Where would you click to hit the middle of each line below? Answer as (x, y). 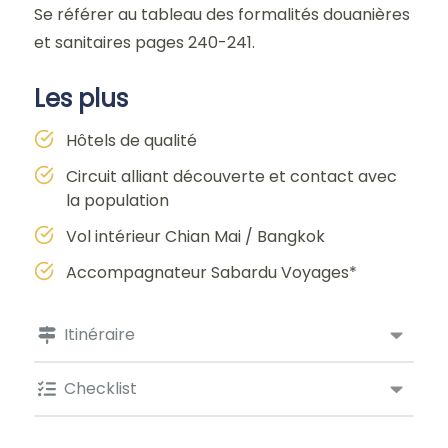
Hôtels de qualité (131, 140)
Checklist (100, 388)
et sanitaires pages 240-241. (146, 42)
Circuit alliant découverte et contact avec (231, 176)
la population (117, 200)
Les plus (81, 98)
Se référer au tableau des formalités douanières (222, 14)
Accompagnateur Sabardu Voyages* (211, 272)
